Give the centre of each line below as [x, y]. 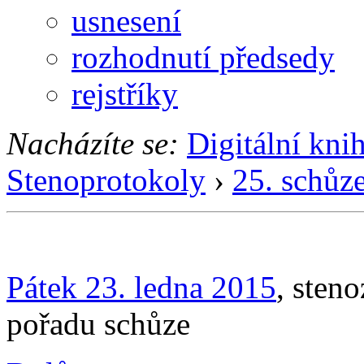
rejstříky [125, 93]
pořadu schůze [98, 323]
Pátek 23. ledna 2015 [141, 287]
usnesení [126, 20]
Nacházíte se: [93, 143]
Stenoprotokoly [106, 180]
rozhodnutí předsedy [203, 57]
